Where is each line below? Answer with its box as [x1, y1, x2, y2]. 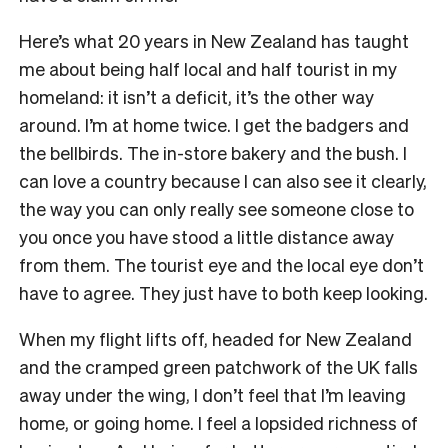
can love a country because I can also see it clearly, [19, 168, 427, 192]
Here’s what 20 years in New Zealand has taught [19, 28, 409, 52]
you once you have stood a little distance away [19, 224, 394, 248]
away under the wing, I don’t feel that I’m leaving [19, 382, 406, 406]
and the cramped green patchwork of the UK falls [19, 354, 418, 378]
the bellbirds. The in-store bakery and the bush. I [19, 140, 407, 164]
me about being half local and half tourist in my [19, 56, 397, 80]
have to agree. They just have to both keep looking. [19, 280, 428, 304]
